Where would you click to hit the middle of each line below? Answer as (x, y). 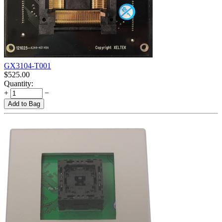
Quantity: (19, 84)
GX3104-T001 (28, 66)
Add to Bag (24, 104)
